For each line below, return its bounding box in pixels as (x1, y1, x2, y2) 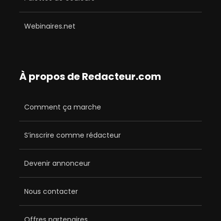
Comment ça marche (24, 102, 101, 112)
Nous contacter (24, 186, 78, 197)
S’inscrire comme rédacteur (24, 130, 121, 141)
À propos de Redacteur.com (19, 70, 161, 84)
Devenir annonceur (24, 158, 90, 169)
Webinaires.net (24, 21, 75, 32)
